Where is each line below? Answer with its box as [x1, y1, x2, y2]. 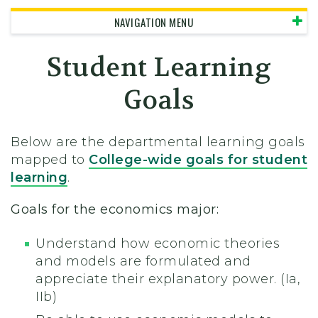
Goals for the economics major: [11, 202, 219, 218]
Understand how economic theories [35, 236, 280, 252]
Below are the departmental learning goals [11, 134, 305, 150]
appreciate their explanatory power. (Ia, [35, 271, 300, 287]
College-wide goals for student [89, 152, 307, 168]
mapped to [11, 152, 89, 168]
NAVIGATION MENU [114, 14, 193, 30]
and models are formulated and [35, 253, 251, 270]
